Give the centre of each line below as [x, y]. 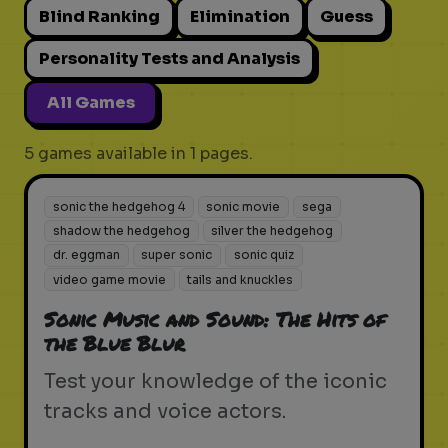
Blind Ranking [99, 16]
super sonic [177, 255]
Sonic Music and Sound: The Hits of [214, 318]
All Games [91, 102]
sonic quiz [263, 255]
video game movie [109, 279]
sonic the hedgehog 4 [118, 206]
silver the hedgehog [272, 231]
